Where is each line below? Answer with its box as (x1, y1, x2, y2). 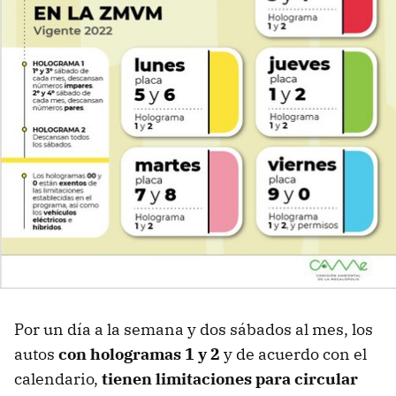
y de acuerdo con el (224, 344, 367, 365)
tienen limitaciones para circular (98, 369, 358, 390)
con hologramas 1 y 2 (58, 344, 224, 365)
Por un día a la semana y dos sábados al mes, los (14, 319, 373, 340)
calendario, (14, 369, 98, 390)
